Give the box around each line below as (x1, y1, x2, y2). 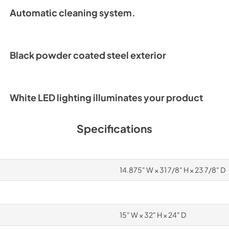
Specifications (77, 122, 152, 135)
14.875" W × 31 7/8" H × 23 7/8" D (119, 165, 225, 174)
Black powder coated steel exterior (9, 50, 166, 61)
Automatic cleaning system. (9, 7, 135, 18)
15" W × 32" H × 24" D (119, 210, 186, 219)
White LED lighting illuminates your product (9, 92, 203, 103)
